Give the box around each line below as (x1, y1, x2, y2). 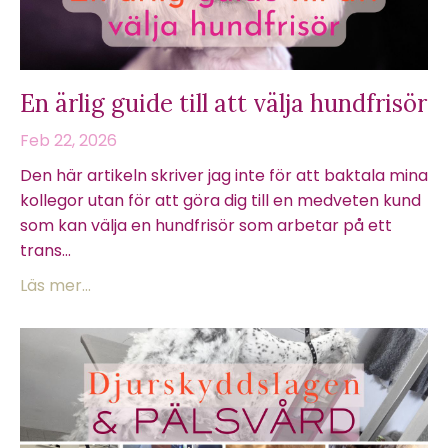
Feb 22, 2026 (20, 129, 117, 152)
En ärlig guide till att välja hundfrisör (20, 88, 427, 119)
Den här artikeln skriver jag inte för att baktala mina (20, 164, 428, 187)
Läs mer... (20, 274, 91, 297)
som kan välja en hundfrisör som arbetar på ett (20, 214, 392, 237)
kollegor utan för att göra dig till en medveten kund (20, 189, 421, 212)
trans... (20, 239, 71, 262)
